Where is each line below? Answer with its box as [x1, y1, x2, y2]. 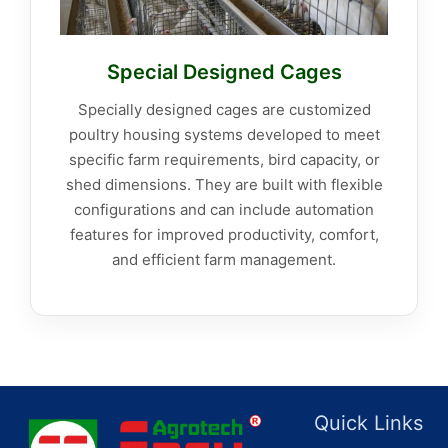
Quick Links [313, 411, 423, 436]
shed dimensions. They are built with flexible [65, 175, 383, 195]
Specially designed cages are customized [77, 100, 371, 120]
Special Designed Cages [106, 60, 342, 85]
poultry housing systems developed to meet [68, 125, 380, 145]
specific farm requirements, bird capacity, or [68, 150, 380, 170]
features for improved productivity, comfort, [69, 225, 379, 245]
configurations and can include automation [74, 200, 374, 220]
